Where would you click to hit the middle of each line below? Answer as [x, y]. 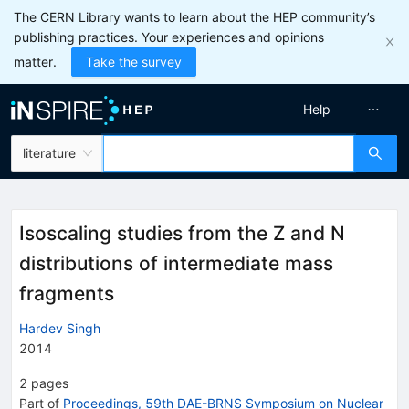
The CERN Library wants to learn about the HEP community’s [194, 17]
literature [49, 153]
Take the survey [134, 62]
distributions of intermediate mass [176, 263]
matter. [35, 62]
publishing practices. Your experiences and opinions [169, 37]
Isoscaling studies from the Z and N [182, 233]
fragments [67, 294]
